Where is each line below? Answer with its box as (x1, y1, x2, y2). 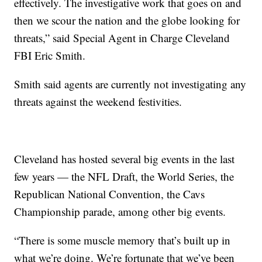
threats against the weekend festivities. (14, 94, 182, 109)
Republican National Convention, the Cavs (14, 186, 205, 201)
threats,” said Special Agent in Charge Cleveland (14, 30, 230, 45)
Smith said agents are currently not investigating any (14, 76, 247, 91)
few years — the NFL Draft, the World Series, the (14, 168, 235, 184)
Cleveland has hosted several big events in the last (14, 151, 235, 166)
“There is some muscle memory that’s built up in (14, 232, 231, 247)
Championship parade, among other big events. (14, 204, 226, 219)
